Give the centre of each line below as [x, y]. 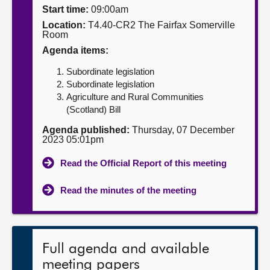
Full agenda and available [126, 249]
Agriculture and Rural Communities [135, 97]
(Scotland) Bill [93, 109]
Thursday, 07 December [182, 130]
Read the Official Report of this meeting [143, 163]
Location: [64, 25]
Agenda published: [86, 130]
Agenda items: [75, 50]
